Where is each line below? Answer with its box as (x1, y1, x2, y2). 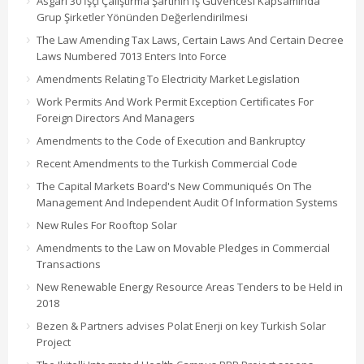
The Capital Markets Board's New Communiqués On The (37, 179, 312, 194)
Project (37, 335, 71, 350)
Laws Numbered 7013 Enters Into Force (37, 49, 227, 64)
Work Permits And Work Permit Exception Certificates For (37, 94, 314, 110)
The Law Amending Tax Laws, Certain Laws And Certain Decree (37, 32, 344, 48)
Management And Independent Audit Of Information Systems (37, 195, 338, 210)
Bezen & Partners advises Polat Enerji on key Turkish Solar (37, 318, 326, 334)
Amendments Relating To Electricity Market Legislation (37, 71, 300, 87)
